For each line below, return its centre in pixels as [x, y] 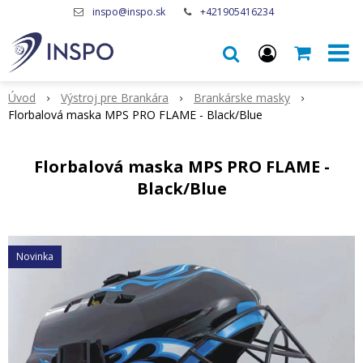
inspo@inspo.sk [128, 12]
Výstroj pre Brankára [115, 98]
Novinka [35, 256]
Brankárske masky [242, 98]
